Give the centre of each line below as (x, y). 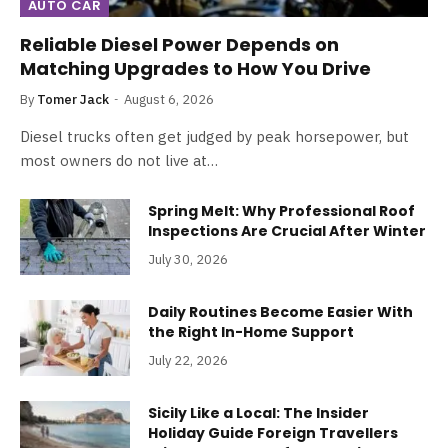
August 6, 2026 (169, 99)
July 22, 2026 (188, 360)
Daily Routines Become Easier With (280, 311)
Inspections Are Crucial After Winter (287, 230)
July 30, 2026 (188, 259)
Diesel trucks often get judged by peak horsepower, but (214, 136)
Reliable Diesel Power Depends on (179, 44)
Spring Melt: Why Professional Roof (281, 210)
